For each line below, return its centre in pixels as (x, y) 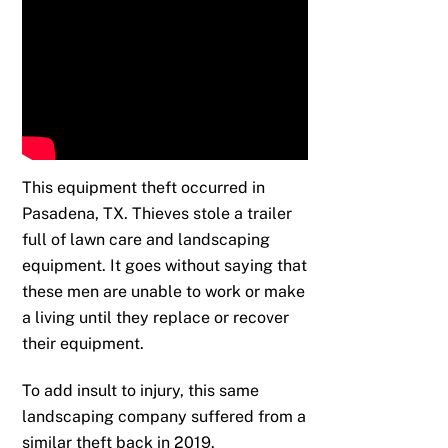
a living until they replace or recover (156, 317)
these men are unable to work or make (164, 291)
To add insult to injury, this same (141, 390)
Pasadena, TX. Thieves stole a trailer (157, 213)
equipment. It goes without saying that (165, 265)
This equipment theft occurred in (144, 187)
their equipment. (83, 343)
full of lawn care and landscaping (146, 239)
